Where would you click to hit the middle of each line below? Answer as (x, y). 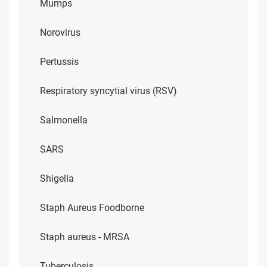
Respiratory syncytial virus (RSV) (108, 91)
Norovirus (60, 32)
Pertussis (59, 62)
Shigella (57, 178)
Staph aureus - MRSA (85, 237)
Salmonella (64, 120)
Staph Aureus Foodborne (92, 208)
